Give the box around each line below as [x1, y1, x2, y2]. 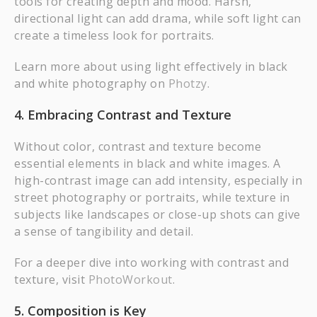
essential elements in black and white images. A [14, 156, 281, 171]
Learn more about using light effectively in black [14, 59, 288, 74]
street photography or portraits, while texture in [14, 190, 290, 205]
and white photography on [14, 76, 168, 91]
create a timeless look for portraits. [14, 28, 214, 43]
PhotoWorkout [88, 272, 173, 287]
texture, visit [14, 272, 88, 287]
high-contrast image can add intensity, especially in [14, 173, 302, 188]
